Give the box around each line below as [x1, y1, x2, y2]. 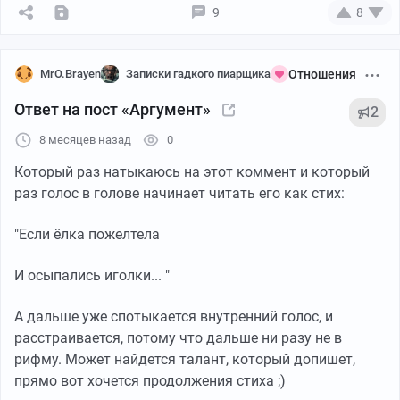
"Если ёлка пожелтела [14, 225, 160, 243]
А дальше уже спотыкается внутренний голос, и [14, 307, 333, 325]
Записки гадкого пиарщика [126, 66, 271, 80]
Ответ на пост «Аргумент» [14, 99, 211, 119]
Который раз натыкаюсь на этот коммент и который [14, 162, 370, 180]
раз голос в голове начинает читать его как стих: [14, 184, 345, 202]
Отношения [288, 66, 356, 81]
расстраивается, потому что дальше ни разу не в [14, 329, 342, 346]
